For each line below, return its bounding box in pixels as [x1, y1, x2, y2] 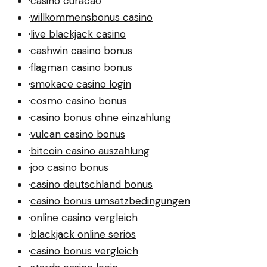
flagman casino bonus [30, 61, 132, 74]
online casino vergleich [30, 211, 138, 225]
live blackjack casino [30, 27, 126, 41]
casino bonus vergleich [30, 244, 138, 258]
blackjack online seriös [30, 228, 136, 241]
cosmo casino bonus [30, 94, 127, 108]
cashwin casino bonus [30, 44, 132, 58]
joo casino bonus [30, 161, 108, 175]
